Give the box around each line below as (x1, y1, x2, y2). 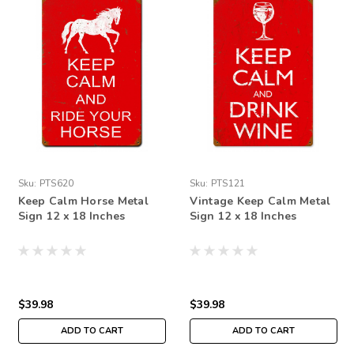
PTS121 (210, 176, 246, 190)
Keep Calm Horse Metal (17, 193, 149, 209)
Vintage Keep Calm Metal (189, 193, 331, 209)
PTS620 (39, 176, 74, 190)
